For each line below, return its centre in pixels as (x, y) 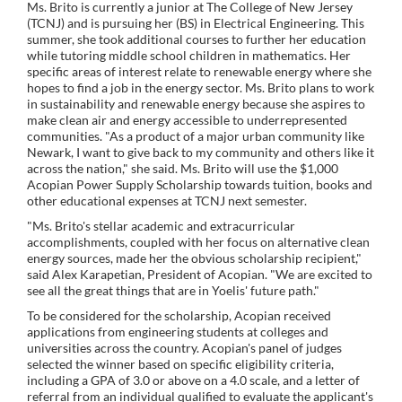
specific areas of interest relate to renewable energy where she (199, 71)
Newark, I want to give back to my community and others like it (201, 152)
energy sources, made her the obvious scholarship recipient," (194, 258)
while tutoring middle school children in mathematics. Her (189, 55)
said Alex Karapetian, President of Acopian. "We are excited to (200, 274)
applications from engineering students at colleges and (178, 331)
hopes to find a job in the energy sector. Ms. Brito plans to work (201, 87)
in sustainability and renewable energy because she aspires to (196, 103)
